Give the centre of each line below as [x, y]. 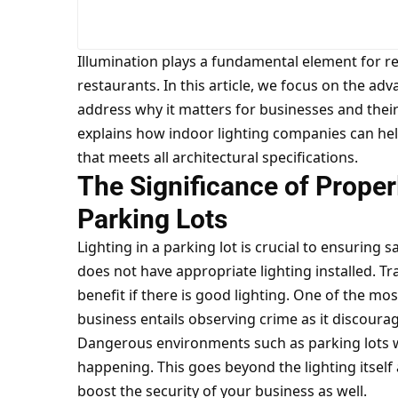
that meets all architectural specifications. [217, 157]
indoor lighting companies [255, 133]
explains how [121, 133]
